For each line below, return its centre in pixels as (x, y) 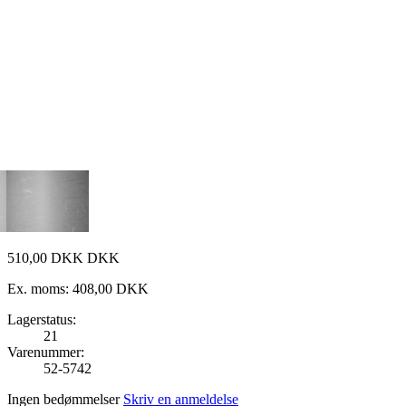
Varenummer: (46, 352)
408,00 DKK (111, 288)
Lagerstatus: (42, 319)
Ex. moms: (40, 288)
